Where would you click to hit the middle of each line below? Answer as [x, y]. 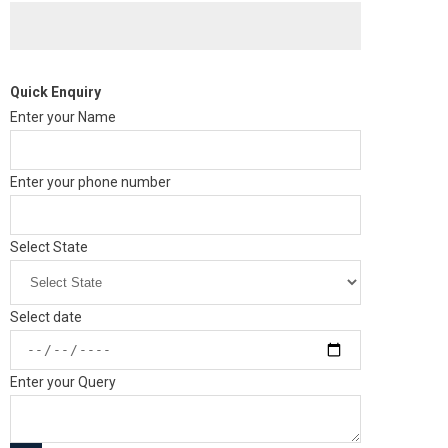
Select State [49, 247]
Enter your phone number [90, 182]
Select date [46, 317]
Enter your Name [63, 117]
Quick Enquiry [55, 92]
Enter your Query [63, 382]
